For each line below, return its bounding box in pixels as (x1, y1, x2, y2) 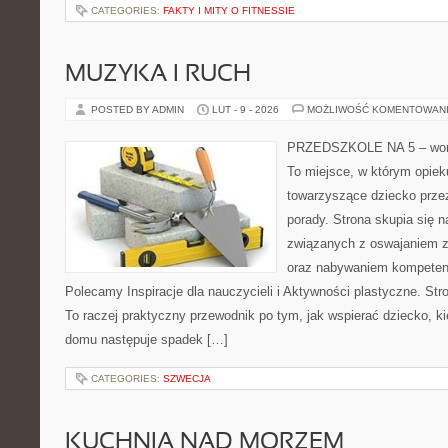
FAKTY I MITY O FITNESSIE (163, 5, 295, 16)
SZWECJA (163, 373, 211, 384)
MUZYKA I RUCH (65, 64, 251, 86)
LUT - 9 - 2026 (212, 104, 279, 115)
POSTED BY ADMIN (91, 104, 187, 115)
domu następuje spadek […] (65, 332, 228, 347)
